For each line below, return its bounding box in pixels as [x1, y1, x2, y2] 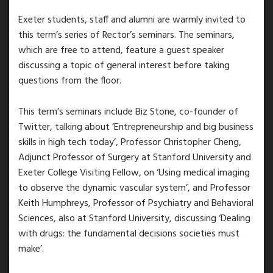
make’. [18, 241, 44, 257]
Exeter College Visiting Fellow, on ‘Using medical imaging [18, 165, 250, 181]
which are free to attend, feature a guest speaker [18, 43, 224, 58]
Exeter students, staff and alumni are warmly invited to [18, 12, 246, 28]
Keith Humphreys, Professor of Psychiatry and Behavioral [18, 195, 253, 211]
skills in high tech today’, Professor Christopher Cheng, [18, 134, 241, 151]
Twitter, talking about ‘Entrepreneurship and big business [18, 119, 253, 135]
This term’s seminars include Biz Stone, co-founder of [18, 104, 238, 120]
